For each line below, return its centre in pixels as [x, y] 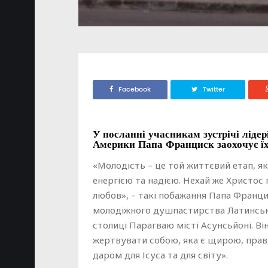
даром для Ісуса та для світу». [160, 255]
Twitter [214, 89]
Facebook [135, 89]
